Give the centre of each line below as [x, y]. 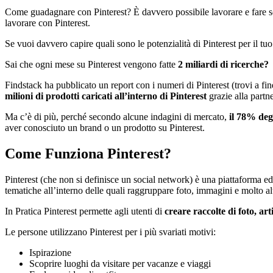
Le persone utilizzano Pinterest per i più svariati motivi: [110, 232]
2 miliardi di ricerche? [223, 64]
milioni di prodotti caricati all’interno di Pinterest [106, 96]
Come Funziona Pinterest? [88, 153]
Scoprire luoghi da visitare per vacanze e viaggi [120, 263]
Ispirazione [50, 252]
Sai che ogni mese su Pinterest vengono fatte [91, 64]
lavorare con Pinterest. [48, 23]
